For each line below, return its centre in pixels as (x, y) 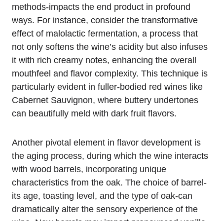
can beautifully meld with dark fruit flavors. (94, 113)
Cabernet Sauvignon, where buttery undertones (105, 100)
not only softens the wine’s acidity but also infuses (110, 47)
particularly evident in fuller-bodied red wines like (107, 87)
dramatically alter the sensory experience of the (105, 209)
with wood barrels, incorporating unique (89, 169)
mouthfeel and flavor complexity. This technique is (110, 73)
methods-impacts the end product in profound (101, 7)
